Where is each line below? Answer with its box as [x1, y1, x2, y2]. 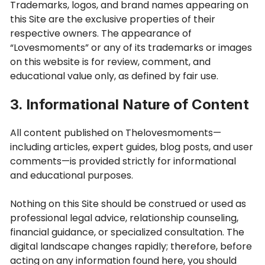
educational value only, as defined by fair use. [10, 69, 218, 83]
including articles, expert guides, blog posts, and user [10, 140, 253, 154]
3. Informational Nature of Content [10, 96, 249, 113]
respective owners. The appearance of [10, 27, 192, 40]
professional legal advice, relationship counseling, [10, 211, 238, 225]
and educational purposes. [10, 169, 133, 182]
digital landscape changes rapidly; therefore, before [10, 240, 252, 253]
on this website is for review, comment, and [10, 55, 211, 69]
